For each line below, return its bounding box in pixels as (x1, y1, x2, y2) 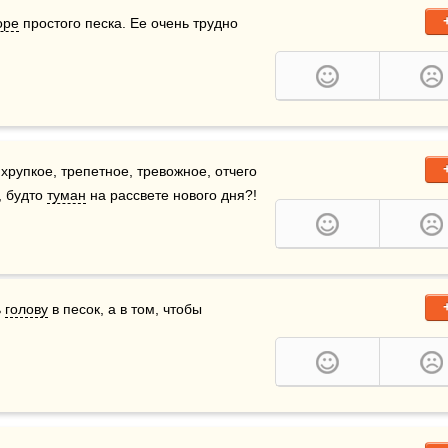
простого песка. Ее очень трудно (19, 15, 238, 31)
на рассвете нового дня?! (86, 187, 257, 203)
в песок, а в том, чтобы (48, 301, 202, 317)
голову (5, 301, 48, 317)
